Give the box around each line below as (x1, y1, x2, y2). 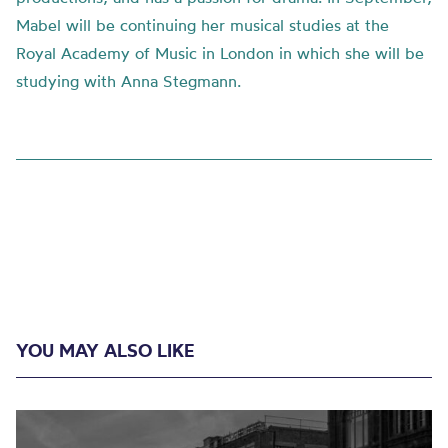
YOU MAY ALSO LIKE (16, 339, 194, 362)
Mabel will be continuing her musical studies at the (16, 15, 389, 35)
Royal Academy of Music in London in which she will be (16, 43, 424, 63)
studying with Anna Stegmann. (16, 71, 241, 91)
